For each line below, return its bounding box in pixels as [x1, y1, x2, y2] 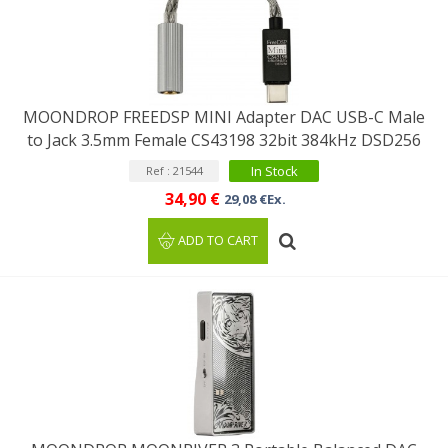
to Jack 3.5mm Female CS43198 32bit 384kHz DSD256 [27, 129, 421, 151]
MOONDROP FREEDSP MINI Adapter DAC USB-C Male [23, 106, 425, 128]
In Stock [250, 162, 298, 180]
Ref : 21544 [145, 163, 203, 178]
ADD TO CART [178, 232, 259, 249]
